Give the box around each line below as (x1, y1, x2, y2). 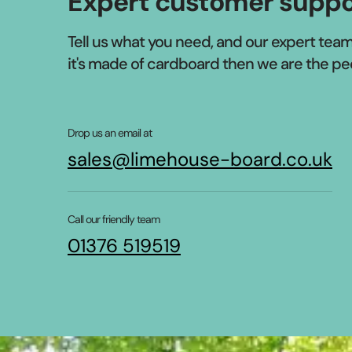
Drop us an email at (68, 126, 152, 140)
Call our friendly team (68, 212, 159, 226)
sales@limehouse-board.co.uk (68, 147, 332, 171)
